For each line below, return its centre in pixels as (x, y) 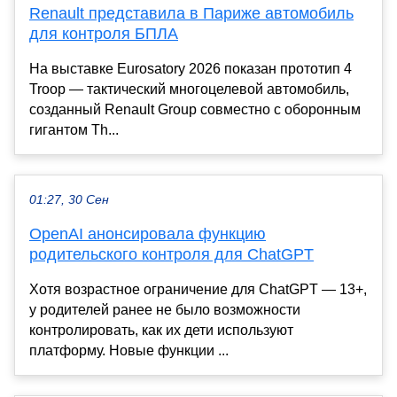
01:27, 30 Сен (69, 199)
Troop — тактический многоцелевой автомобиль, (189, 89)
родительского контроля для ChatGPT (171, 254)
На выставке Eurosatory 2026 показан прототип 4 (191, 68)
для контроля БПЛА (104, 33)
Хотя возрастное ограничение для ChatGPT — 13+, (198, 289)
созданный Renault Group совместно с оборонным (195, 109)
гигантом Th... (74, 129)
